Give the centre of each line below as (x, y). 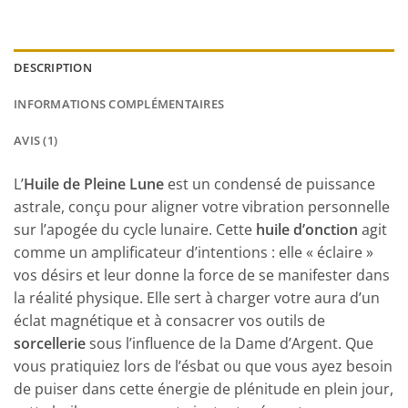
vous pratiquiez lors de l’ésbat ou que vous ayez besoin (203, 366)
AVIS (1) (36, 140)
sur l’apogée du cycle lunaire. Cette (135, 229)
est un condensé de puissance (270, 184)
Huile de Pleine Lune (94, 184)
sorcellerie (50, 343)
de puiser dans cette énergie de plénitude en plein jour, (204, 388)
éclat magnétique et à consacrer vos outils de (169, 320)
